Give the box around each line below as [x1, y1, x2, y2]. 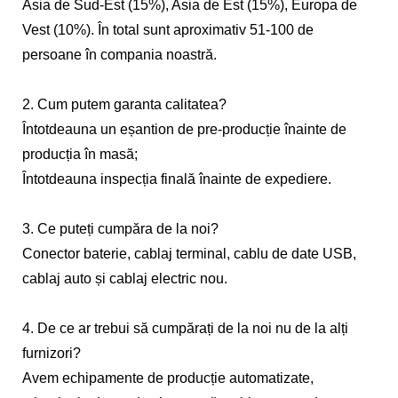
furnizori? [22, 346, 81, 362]
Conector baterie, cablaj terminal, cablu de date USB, [22, 246, 356, 262]
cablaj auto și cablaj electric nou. [22, 271, 227, 287]
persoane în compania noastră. [22, 47, 217, 63]
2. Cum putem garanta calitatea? [22, 97, 227, 113]
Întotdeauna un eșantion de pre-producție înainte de [22, 122, 346, 138]
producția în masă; [22, 147, 138, 163]
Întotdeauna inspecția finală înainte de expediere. [22, 171, 331, 187]
